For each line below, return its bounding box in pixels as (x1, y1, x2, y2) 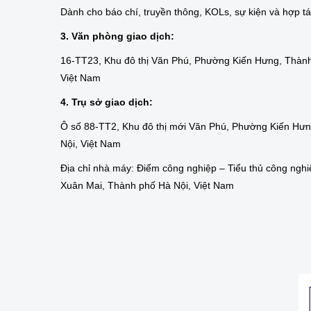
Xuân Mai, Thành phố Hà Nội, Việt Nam (60, 179, 234, 191)
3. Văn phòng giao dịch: (60, 30, 174, 42)
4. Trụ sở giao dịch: (60, 96, 153, 108)
